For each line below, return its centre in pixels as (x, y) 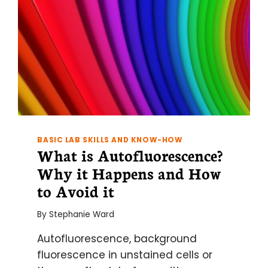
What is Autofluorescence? (130, 155)
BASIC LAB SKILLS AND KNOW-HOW (110, 140)
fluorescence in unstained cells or (125, 255)
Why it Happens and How (130, 173)
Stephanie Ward (81, 214)
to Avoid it (76, 191)
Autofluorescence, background (117, 238)
